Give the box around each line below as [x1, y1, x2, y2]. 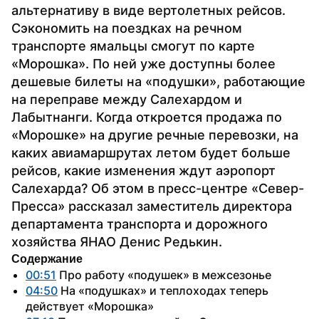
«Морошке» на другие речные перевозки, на [11, 127, 298, 142]
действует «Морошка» [26, 298, 154, 313]
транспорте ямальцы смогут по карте [11, 38, 255, 53]
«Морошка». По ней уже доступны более [11, 56, 276, 71]
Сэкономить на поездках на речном [11, 20, 242, 36]
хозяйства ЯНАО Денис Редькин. [11, 234, 222, 249]
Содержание [11, 252, 83, 265]
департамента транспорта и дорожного [11, 216, 268, 231]
